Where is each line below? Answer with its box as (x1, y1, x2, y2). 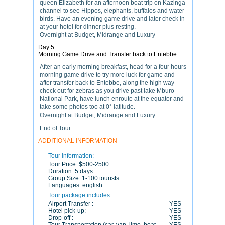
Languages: (48, 182, 82, 189)
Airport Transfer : (48, 200, 93, 207)
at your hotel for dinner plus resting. (40, 23, 136, 30)
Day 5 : (38, 44, 57, 51)
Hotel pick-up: (48, 207, 86, 214)
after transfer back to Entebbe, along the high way (40, 79, 174, 86)
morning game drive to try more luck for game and (40, 71, 175, 78)
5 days (75, 168, 93, 175)
